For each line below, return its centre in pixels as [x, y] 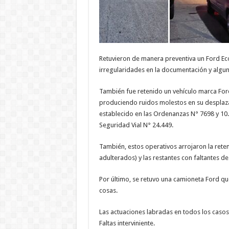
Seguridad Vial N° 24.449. [136, 125]
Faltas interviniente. [127, 223]
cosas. [108, 190]
